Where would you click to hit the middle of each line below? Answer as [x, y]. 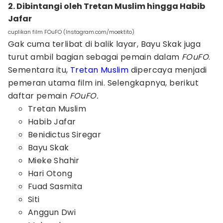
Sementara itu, [39, 70]
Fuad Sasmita [55, 186]
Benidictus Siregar [65, 135]
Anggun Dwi [52, 212]
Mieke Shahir [54, 161]
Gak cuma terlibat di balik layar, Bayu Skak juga [105, 44]
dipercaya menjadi [168, 70]
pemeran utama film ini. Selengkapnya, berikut [103, 83]
